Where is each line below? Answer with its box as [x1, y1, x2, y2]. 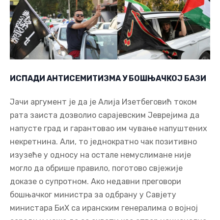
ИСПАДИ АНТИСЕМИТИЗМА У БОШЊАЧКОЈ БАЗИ [10, 74, 206, 83]
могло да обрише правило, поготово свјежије [10, 164, 183, 173]
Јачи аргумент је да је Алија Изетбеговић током [10, 97, 197, 107]
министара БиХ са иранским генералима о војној [10, 203, 198, 213]
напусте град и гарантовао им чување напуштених [10, 124, 207, 134]
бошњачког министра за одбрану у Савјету [10, 190, 176, 200]
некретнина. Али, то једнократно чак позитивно [10, 137, 197, 147]
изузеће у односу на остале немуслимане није [10, 150, 191, 160]
